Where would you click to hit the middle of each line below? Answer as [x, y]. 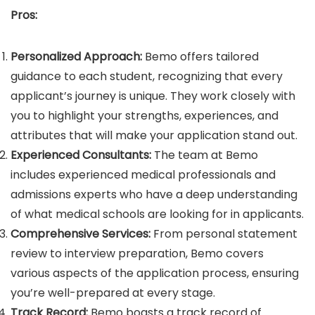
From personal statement [224, 233]
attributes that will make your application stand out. [154, 135]
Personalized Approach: [76, 56]
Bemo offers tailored [200, 56]
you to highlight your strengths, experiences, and [144, 115]
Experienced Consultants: [81, 155]
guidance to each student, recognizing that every [147, 76]
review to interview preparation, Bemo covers [137, 253]
